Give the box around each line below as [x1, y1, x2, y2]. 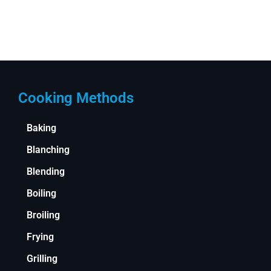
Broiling [26, 209, 60, 221]
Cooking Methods [18, 90, 134, 107]
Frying [26, 231, 54, 243]
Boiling [26, 188, 56, 200]
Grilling [26, 253, 57, 265]
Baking [26, 122, 56, 134]
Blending [26, 166, 65, 178]
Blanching [26, 144, 70, 156]
